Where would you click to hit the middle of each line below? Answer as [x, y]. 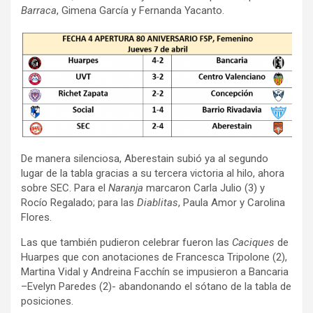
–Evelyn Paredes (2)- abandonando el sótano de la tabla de [156, 286]
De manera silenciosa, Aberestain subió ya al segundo [145, 158]
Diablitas [158, 202]
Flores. [36, 217]
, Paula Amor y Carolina [232, 202]
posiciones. [47, 301]
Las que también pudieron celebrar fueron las [126, 242]
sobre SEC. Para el [65, 188]
